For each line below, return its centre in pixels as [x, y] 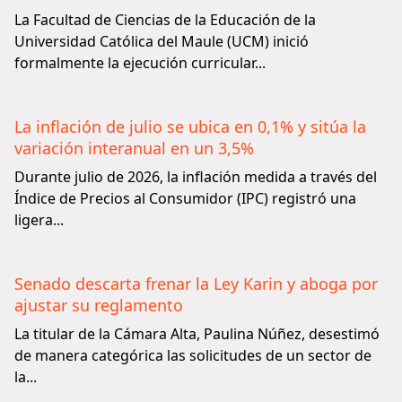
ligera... [39, 220]
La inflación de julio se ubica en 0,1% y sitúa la [190, 127]
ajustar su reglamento [99, 305]
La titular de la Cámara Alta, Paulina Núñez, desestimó [197, 334]
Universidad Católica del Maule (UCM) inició [162, 41]
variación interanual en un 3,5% [134, 148]
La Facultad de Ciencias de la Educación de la [165, 20]
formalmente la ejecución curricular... [140, 63]
